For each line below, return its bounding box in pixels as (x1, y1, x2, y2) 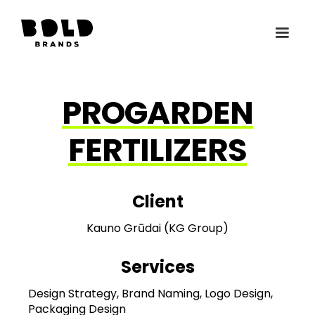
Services (120, 255, 195, 278)
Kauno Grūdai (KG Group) (86, 220, 229, 236)
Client (131, 190, 184, 213)
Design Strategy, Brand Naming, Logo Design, (28, 285, 273, 302)
